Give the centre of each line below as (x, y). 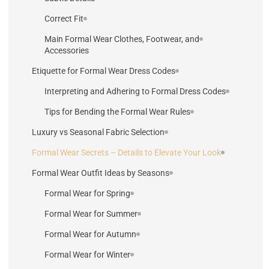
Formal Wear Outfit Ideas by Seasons (101, 173)
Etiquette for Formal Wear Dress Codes (104, 71)
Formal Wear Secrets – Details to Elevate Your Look (126, 152)
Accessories (67, 50)
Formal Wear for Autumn (90, 234)
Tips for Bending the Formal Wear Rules (117, 111)
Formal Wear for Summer (91, 213)
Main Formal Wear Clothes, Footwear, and (122, 39)
